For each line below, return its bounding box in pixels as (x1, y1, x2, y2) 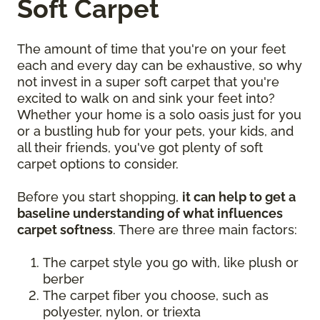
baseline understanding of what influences (17, 205, 283, 221)
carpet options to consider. (17, 156, 182, 171)
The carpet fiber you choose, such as (43, 287, 269, 303)
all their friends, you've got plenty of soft (17, 139, 263, 155)
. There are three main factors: (113, 221, 301, 237)
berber (43, 271, 84, 286)
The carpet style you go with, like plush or (43, 254, 299, 270)
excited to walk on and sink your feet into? (17, 90, 275, 106)
